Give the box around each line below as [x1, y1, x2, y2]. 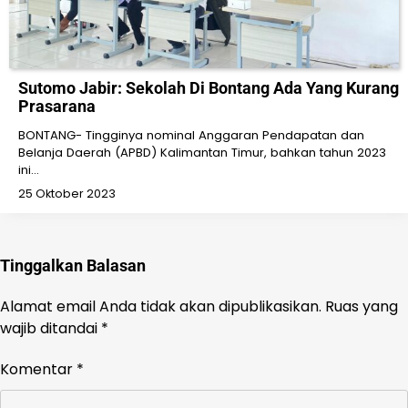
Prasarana [18, 97, 96, 117]
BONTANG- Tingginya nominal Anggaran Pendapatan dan [18, 127, 364, 145]
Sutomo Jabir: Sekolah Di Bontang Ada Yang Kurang [18, 78, 399, 98]
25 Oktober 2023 [18, 186, 116, 202]
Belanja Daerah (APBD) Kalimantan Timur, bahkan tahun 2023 [18, 144, 386, 162]
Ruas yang [325, 296, 398, 318]
